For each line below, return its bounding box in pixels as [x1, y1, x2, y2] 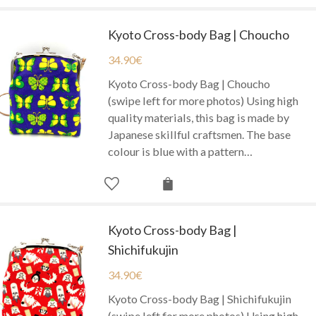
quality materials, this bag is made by [108, 110, 290, 124]
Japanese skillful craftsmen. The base [108, 127, 291, 141]
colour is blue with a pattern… [108, 144, 253, 158]
